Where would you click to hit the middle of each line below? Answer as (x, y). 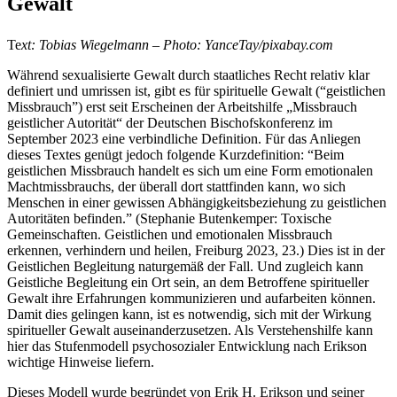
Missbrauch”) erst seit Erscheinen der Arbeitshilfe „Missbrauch (182, 106)
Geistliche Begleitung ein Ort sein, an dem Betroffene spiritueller (188, 282)
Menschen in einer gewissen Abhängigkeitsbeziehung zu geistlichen (197, 202)
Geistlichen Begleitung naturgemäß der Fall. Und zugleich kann (185, 266)
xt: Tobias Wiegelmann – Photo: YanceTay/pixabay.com (177, 44)
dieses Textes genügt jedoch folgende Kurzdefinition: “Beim (175, 154)
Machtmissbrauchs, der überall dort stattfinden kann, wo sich (176, 186)
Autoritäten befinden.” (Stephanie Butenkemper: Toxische (169, 218)
